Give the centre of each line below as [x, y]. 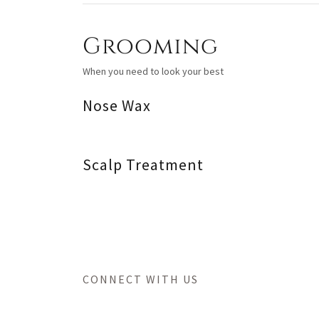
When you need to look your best [153, 71]
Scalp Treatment [143, 164]
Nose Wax [117, 105]
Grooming [151, 46]
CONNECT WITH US [141, 279]
